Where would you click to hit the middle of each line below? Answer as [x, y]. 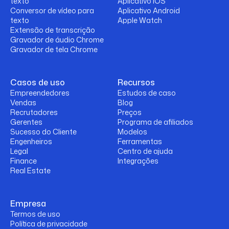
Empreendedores [40, 93]
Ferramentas [140, 142]
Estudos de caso [147, 93]
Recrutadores [34, 112]
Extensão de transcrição [53, 30]
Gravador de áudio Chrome [57, 40]
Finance [24, 161]
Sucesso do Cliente [43, 132]
